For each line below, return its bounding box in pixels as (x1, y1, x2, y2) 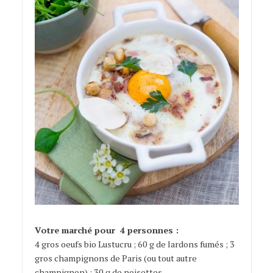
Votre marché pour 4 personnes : (34, 224, 179, 236)
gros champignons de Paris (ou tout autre (34, 252, 197, 264)
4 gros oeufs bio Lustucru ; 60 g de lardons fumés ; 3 (34, 238, 235, 250)
